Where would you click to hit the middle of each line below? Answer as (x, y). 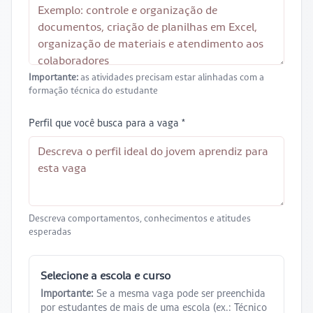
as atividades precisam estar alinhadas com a (171, 77)
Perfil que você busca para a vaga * (107, 123)
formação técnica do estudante (93, 90)
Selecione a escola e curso (105, 275)
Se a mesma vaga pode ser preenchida (180, 293)
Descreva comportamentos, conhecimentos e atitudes (140, 218)
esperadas (50, 231)
